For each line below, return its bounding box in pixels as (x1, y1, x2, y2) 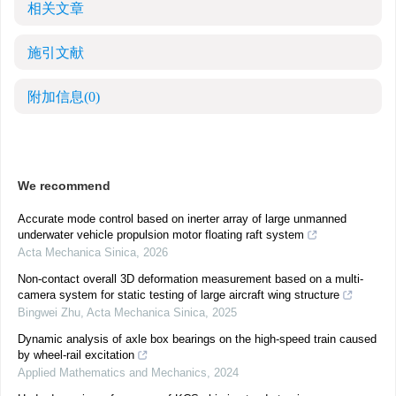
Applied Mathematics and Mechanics (18, 366, 207, 379)
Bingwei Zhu (18, 306, 80, 319)
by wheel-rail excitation (18, 348, 134, 362)
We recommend (18, 179, 110, 193)
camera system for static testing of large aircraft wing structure (18, 288, 339, 301)
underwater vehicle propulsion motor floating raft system (18, 228, 304, 241)
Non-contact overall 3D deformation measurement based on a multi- (18, 272, 363, 286)
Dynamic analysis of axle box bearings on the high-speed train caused (18, 332, 377, 346)
